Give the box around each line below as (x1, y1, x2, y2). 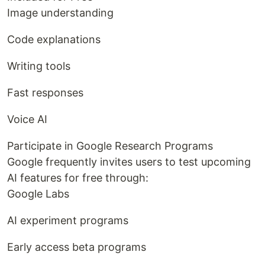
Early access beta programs (7, 241, 146, 254)
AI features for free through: (7, 172, 148, 185)
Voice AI (7, 113, 47, 126)
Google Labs (7, 188, 69, 201)
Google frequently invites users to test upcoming (7, 156, 251, 169)
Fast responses (7, 86, 83, 99)
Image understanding (7, 7, 114, 20)
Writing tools (7, 60, 70, 73)
